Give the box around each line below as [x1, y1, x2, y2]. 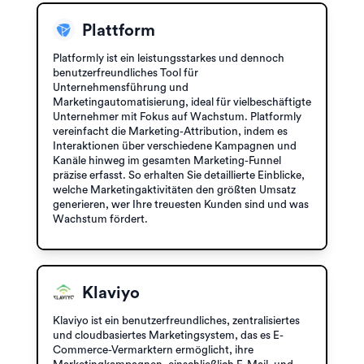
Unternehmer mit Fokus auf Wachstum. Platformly [53, 110, 301, 123]
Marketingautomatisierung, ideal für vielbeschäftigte [53, 96, 311, 108]
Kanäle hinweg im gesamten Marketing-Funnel [53, 154, 281, 167]
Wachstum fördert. [53, 213, 148, 225]
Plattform [82, 22, 155, 39]
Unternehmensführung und [53, 81, 188, 93]
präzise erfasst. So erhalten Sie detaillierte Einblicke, [53, 169, 305, 181]
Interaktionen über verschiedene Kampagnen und [53, 140, 297, 152]
